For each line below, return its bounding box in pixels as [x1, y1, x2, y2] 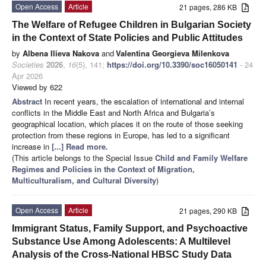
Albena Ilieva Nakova [23, 47, 99, 59]
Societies [12, 59, 44, 71]
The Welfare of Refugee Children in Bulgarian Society [12, 20, 251, 30]
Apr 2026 [12, 70, 43, 82]
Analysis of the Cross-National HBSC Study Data [12, 249, 232, 260]
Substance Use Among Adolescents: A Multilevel [12, 236, 230, 247]
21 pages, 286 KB [179, 2, 242, 12]
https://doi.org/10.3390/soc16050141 [107, 59, 237, 71]
